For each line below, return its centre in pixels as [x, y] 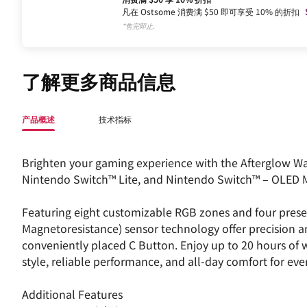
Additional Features [72, 294]
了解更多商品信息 [99, 81]
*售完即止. [138, 26]
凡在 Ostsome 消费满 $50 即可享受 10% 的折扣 [210, 11]
